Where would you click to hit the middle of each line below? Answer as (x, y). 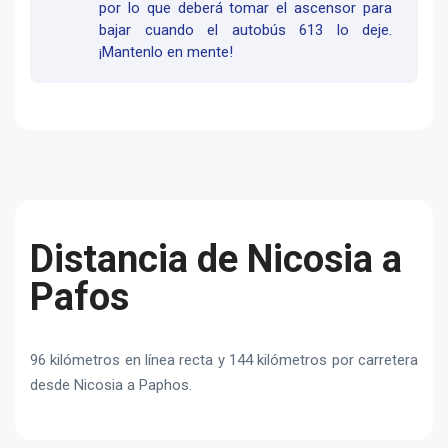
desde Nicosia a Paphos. (111, 385)
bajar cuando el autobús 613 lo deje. (245, 30)
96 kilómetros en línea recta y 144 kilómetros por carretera (224, 360)
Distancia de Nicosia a (216, 259)
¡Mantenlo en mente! (166, 52)
